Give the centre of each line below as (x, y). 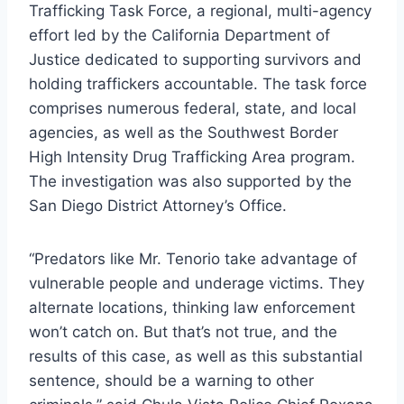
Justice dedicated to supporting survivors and (195, 60)
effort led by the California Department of (179, 36)
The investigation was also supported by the (190, 182)
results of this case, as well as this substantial (196, 357)
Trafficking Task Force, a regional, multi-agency (200, 11)
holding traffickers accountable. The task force (198, 84)
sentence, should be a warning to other (171, 381)
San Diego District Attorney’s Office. (158, 206)
